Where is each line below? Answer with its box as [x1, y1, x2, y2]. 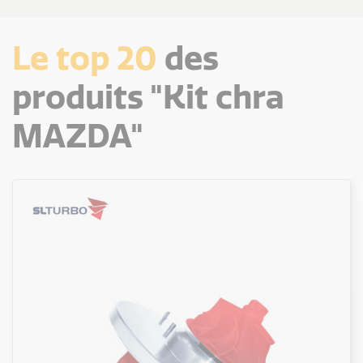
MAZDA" [12, 115, 143, 156]
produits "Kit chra [12, 76, 284, 117]
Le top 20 [12, 37, 157, 78]
